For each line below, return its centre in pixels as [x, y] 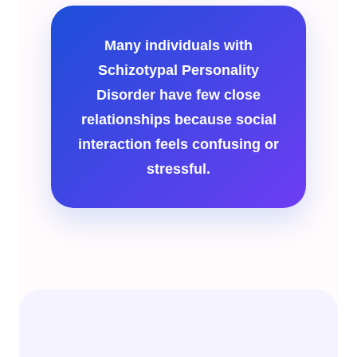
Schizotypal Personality [178, 70]
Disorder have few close [178, 94]
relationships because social [178, 119]
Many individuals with [178, 45]
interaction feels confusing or [178, 144]
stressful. [178, 169]
